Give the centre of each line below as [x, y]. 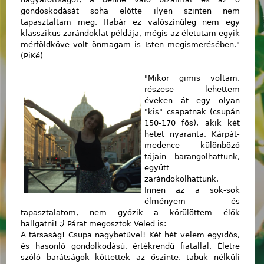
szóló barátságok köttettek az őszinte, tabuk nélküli [130, 258]
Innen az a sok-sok [192, 190]
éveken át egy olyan [192, 101]
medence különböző [192, 146]
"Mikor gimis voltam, [192, 78]
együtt [157, 168]
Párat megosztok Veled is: [115, 224]
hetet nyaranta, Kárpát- [192, 134]
